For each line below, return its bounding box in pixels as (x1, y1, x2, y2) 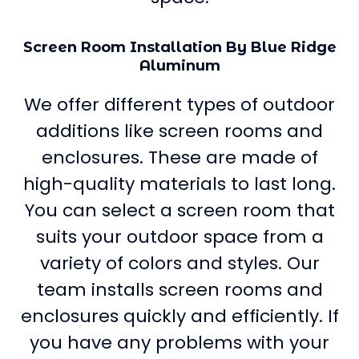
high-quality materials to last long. (23, 171, 336, 196)
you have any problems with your (30, 329, 329, 355)
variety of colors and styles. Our (39, 250, 320, 276)
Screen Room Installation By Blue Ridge (22, 38, 337, 56)
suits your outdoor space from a (35, 224, 324, 249)
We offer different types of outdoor (24, 91, 335, 117)
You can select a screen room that (24, 197, 335, 223)
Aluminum (139, 56, 220, 75)
